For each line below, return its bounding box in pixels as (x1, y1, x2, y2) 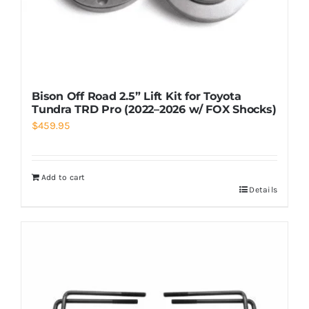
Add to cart (41, 172, 86, 182)
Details (249, 184, 278, 195)
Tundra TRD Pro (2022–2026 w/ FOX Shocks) (31, 102, 277, 116)
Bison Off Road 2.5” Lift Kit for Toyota (31, 89, 241, 103)
